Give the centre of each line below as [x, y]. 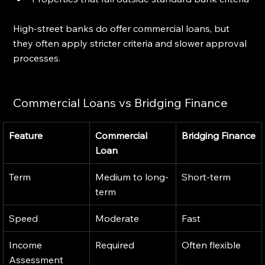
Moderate [117, 218]
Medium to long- [132, 177]
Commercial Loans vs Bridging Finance [121, 102]
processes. [37, 58]
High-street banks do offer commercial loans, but [123, 28]
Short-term [206, 177]
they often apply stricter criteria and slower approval [131, 43]
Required [115, 245]
